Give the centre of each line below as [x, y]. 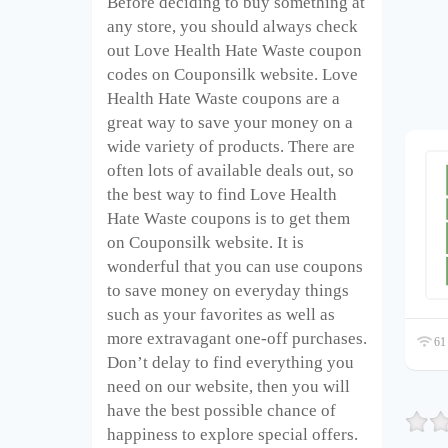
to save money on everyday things [228, 290]
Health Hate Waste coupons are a [223, 98]
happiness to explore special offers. [232, 434]
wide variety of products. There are [231, 146]
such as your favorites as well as [221, 314]
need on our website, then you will [228, 386]
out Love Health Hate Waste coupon [234, 50]
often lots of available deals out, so [230, 170]
